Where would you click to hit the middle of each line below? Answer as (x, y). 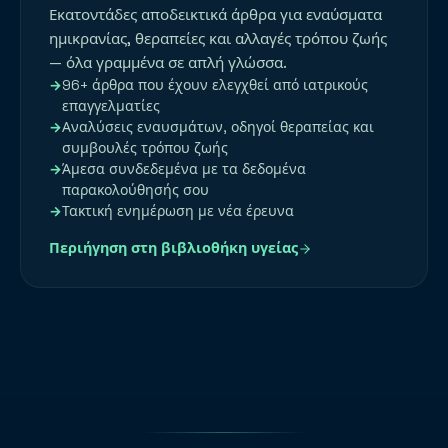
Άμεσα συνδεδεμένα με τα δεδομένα (184, 169)
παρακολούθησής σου (135, 190)
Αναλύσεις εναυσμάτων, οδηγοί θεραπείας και (218, 127)
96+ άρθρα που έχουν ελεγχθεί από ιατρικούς (215, 85)
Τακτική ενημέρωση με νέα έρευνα (178, 211)
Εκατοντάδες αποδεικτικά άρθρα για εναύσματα (215, 15)
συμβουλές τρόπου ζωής (145, 148)
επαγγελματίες (111, 106)
